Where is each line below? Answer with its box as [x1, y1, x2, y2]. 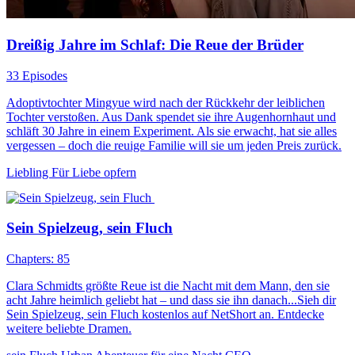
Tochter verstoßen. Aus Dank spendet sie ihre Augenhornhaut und [6, 109, 336, 124]
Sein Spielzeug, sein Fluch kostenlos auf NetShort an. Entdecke [6, 307, 324, 321]
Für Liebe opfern [52, 165, 136, 179]
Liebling [6, 165, 52, 179]
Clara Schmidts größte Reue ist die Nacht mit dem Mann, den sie [6, 278, 330, 292]
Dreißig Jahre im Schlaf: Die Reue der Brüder [6, 36, 303, 53]
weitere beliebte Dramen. [6, 321, 132, 335]
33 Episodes [6, 68, 67, 82]
